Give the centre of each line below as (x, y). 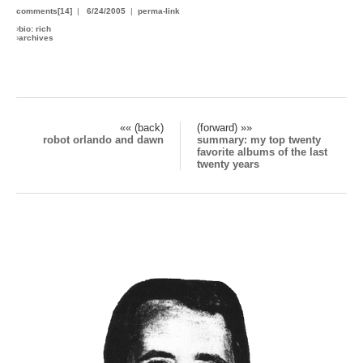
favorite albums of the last (262, 152)
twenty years (228, 164)
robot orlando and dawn (103, 139)
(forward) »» (224, 127)
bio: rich (35, 29)
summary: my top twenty (259, 139)
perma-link (159, 11)
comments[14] (44, 11)
